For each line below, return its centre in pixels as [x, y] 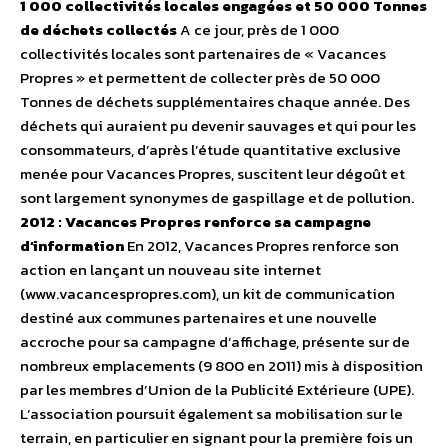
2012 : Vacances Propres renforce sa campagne [195, 222]
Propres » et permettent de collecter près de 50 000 [200, 78]
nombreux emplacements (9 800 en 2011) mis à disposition [221, 366]
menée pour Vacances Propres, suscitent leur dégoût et [212, 174]
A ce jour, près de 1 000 [258, 30]
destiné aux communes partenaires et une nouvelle [198, 318]
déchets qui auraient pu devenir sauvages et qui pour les [218, 126]
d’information [72, 246]
